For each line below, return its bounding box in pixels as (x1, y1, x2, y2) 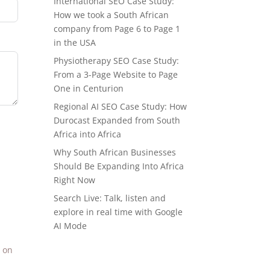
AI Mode (54, 220, 87, 232)
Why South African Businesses (54, 146, 177, 159)
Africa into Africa (54, 128, 122, 140)
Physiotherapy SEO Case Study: (54, 55, 180, 67)
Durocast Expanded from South (54, 115, 181, 127)
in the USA (54, 37, 96, 49)
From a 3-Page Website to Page (54, 69, 178, 81)
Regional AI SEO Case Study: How (54, 101, 187, 113)
